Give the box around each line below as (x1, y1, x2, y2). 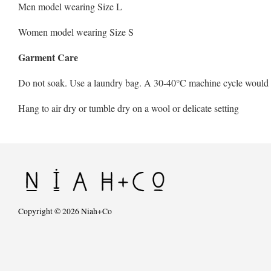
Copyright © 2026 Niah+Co (18, 206, 112, 217)
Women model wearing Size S (18, 25, 134, 39)
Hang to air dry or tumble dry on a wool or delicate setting (18, 102, 239, 115)
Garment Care (18, 50, 78, 65)
